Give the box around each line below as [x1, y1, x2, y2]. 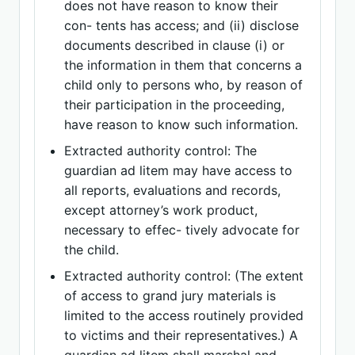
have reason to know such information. [64, 116, 299, 132]
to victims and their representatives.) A [64, 327, 299, 343]
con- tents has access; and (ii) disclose [64, 17, 300, 33]
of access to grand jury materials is [64, 288, 277, 303]
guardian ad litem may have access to [64, 162, 293, 178]
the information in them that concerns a [64, 57, 303, 73]
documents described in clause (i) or [64, 37, 285, 53]
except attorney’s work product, [64, 202, 258, 218]
